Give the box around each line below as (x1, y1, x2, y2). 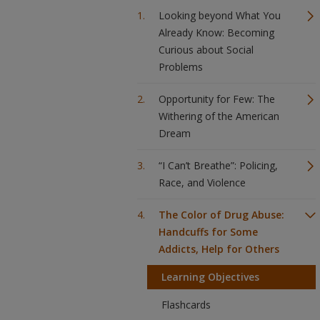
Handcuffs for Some (159, 225, 258, 239)
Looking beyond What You (159, 9, 281, 22)
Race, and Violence (159, 176, 246, 189)
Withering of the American (159, 109, 279, 123)
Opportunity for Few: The (159, 92, 275, 106)
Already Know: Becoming (159, 26, 274, 39)
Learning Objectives (161, 270, 259, 284)
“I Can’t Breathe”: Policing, (159, 159, 278, 172)
